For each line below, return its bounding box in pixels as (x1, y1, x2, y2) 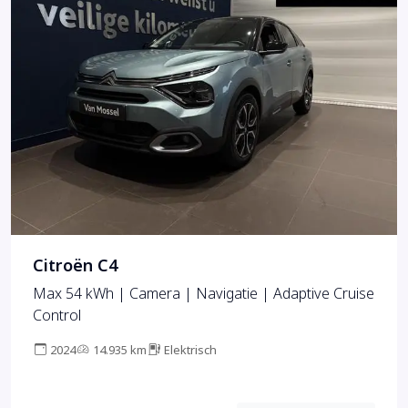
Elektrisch (164, 342, 217, 360)
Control (33, 305, 81, 327)
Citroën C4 (33, 254, 117, 279)
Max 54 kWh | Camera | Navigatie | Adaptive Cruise (33, 283, 374, 305)
